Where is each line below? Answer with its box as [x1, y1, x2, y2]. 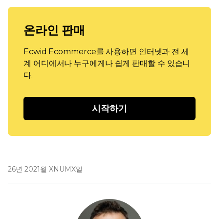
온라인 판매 [23, 23, 85, 37]
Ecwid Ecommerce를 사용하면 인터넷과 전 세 [23, 47, 189, 56]
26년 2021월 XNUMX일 [8, 165, 83, 174]
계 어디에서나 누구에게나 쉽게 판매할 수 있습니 [23, 59, 191, 68]
